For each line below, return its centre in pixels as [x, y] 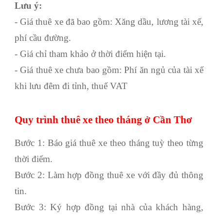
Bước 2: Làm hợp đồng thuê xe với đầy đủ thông [109, 175]
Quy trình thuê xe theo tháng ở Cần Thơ [103, 119]
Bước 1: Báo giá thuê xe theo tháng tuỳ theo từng [109, 143]
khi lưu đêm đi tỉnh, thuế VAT [71, 86]
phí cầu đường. [43, 37]
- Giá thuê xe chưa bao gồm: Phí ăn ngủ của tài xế [109, 70]
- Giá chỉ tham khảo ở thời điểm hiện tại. [90, 54]
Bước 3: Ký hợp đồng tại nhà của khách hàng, [109, 207]
